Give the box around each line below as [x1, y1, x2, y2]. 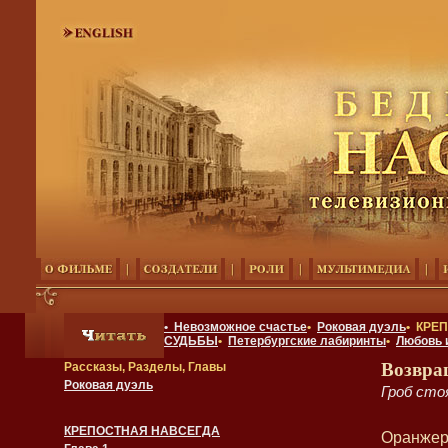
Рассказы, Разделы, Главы [64, 360, 226, 374]
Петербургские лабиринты [228, 334, 386, 348]
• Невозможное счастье [164, 320, 307, 334]
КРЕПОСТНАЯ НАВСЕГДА [64, 424, 220, 438]
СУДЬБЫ [164, 334, 218, 348]
